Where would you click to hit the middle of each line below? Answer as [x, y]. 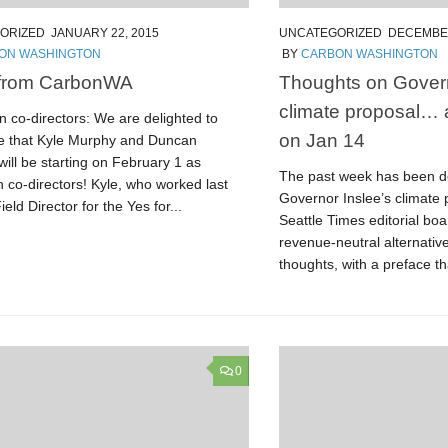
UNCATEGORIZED [330, 32]
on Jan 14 [322, 140]
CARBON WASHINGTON [369, 53]
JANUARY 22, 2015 [105, 32]
